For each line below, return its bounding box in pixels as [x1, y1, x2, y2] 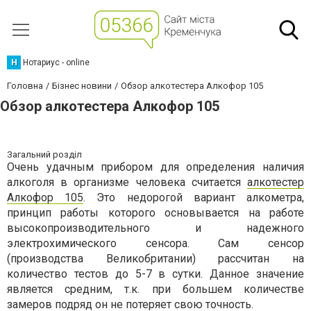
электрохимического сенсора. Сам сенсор [7, 237, 304, 250]
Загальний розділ [7, 149, 82, 160]
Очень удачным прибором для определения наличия [7, 160, 304, 174]
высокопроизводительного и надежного [7, 221, 304, 235]
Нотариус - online [23, 58, 90, 67]
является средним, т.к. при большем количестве [7, 283, 304, 296]
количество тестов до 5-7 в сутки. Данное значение [7, 267, 304, 280]
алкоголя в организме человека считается [7, 176, 247, 189]
